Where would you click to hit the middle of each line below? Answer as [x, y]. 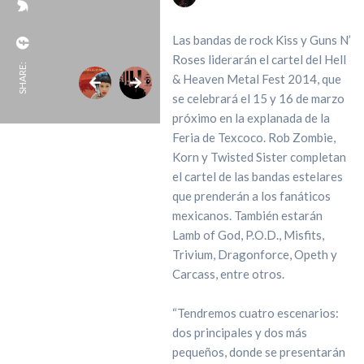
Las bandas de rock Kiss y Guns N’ [261, 40]
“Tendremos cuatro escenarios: [255, 313]
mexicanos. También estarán [247, 215]
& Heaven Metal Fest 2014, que [256, 79]
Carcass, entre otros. [228, 274]
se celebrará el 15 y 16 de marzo [258, 98]
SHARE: [22, 78]
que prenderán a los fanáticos [251, 196]
